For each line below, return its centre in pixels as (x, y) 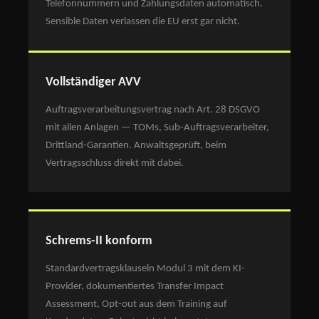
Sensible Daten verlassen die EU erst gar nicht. (143, 21)
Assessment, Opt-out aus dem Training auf (136, 304)
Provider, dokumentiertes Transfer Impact (135, 286)
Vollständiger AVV (93, 82)
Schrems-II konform (99, 241)
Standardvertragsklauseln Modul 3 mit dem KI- (145, 268)
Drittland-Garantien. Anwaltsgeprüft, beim (136, 145)
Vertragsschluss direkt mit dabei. (115, 163)
